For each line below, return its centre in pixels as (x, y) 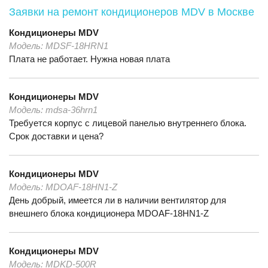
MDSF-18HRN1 (77, 46)
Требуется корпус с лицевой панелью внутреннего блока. (128, 123)
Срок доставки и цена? (56, 136)
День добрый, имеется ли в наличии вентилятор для (118, 200)
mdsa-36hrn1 (71, 110)
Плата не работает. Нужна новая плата (89, 59)
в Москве (231, 12)
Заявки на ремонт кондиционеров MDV (109, 12)
